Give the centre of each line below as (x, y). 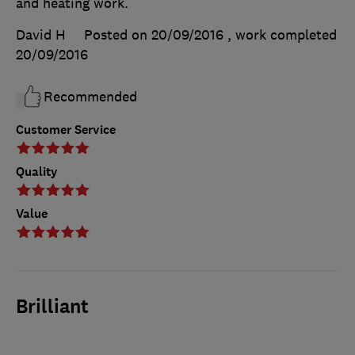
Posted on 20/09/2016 (154, 35)
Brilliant (52, 307)
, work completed (282, 35)
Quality (37, 172)
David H (41, 35)
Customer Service (66, 130)
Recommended (90, 97)
